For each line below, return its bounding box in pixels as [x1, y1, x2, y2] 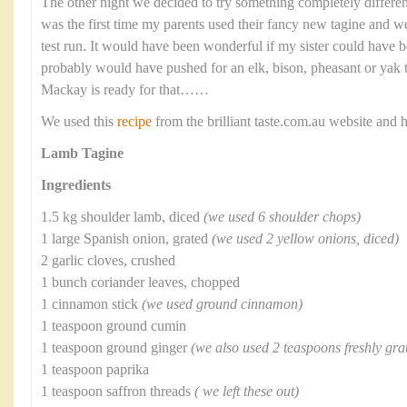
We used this [41, 113, 117, 130]
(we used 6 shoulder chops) [203, 208, 361, 225]
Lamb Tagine [41, 144, 124, 162]
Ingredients [41, 176, 111, 194]
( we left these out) [194, 382, 299, 400]
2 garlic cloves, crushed [41, 252, 175, 269]
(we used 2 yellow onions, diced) [212, 230, 399, 247]
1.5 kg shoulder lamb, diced [41, 208, 203, 225]
